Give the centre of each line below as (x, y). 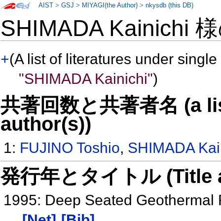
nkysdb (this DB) (170, 5)
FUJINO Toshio (70, 148)
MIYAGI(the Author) (110, 5)
